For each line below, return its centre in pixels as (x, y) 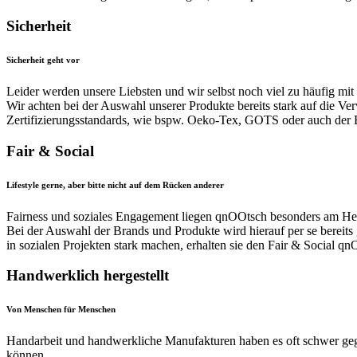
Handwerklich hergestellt (88, 276)
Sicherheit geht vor (43, 59)
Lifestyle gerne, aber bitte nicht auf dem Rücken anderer (115, 184)
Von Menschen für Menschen (61, 310)
